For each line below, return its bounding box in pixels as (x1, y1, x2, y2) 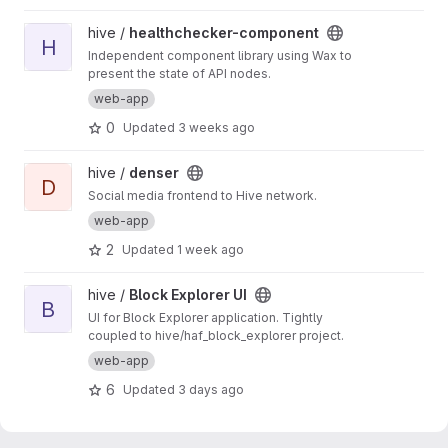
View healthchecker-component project (23, 24, 287, 41)
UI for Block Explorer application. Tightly (88, 310, 323, 325)
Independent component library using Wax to (88, 48, 352, 63)
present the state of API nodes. (88, 66, 271, 81)
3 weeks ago (178, 119, 255, 135)
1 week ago (177, 241, 244, 257)
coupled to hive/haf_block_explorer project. (88, 328, 344, 343)
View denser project (23, 164, 158, 181)
